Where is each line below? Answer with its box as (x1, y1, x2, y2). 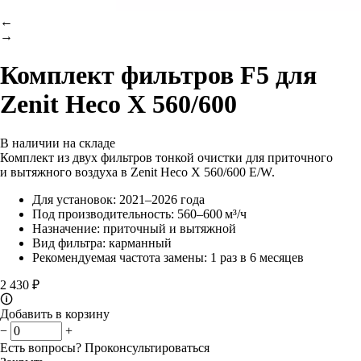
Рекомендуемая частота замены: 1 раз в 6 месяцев (32, 250, 304, 264)
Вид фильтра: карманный (32, 235, 172, 250)
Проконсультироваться (85, 340, 210, 355)
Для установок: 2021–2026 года (32, 192, 205, 206)
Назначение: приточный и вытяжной (32, 221, 236, 235)
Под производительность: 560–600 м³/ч (32, 206, 247, 221)
